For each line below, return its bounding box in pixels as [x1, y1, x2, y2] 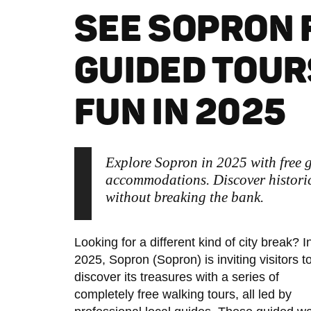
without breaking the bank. [106, 189, 264, 205]
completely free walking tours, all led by [74, 287, 292, 301]
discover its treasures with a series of [74, 270, 279, 284]
